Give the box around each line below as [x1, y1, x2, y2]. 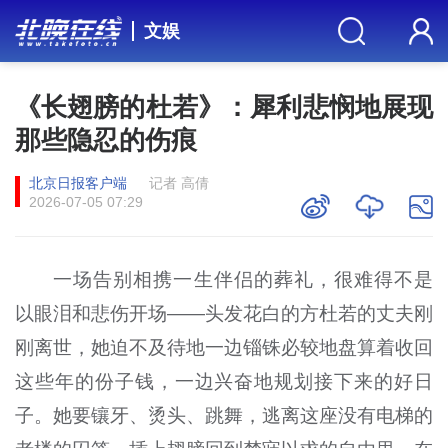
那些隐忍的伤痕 [14, 124, 197, 155]
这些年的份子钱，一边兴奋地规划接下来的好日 [14, 370, 434, 392]
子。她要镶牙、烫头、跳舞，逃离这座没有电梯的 [14, 404, 434, 426]
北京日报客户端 [29, 174, 128, 191]
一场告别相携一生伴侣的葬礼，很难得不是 [53, 268, 434, 290]
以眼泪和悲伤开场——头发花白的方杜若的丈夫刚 [14, 302, 434, 324]
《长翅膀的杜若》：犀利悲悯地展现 [14, 91, 434, 122]
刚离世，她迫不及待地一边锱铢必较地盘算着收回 [14, 336, 434, 358]
